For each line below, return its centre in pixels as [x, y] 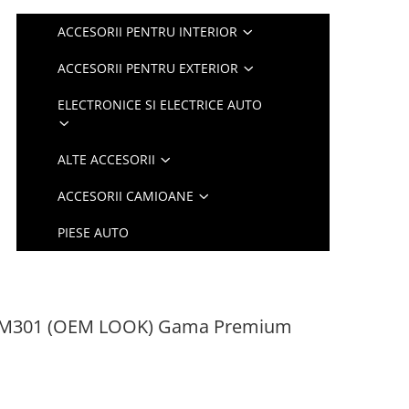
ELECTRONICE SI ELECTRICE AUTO [160, 105]
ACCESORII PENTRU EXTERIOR [148, 68]
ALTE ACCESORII [107, 159]
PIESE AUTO [94, 232]
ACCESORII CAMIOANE [126, 196]
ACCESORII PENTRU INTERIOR [148, 31]
